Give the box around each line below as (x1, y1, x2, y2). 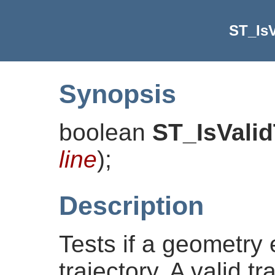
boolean (59, 118, 152, 145)
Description (59, 190, 204, 220)
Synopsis (59, 79, 176, 109)
